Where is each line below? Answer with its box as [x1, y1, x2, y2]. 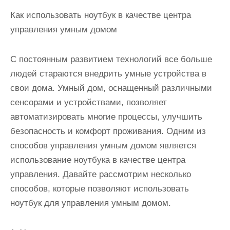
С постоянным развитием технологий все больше [10, 54, 212, 65]
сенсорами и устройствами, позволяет [10, 98, 167, 108]
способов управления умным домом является [10, 141, 196, 151]
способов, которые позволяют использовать [10, 184, 189, 194]
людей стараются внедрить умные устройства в [10, 69, 206, 79]
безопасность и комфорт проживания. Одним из [10, 126, 206, 137]
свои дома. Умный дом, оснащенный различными [10, 83, 212, 93]
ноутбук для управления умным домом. [10, 198, 171, 208]
